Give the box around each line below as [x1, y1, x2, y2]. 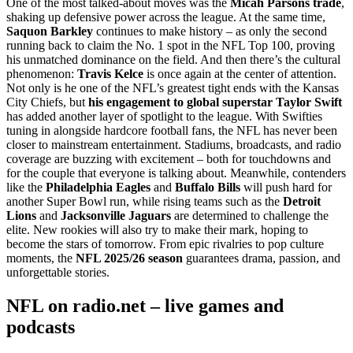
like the [6, 180, 46, 195]
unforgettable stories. [6, 266, 110, 280]
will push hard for [240, 180, 332, 195]
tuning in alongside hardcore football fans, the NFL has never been [6, 124, 337, 138]
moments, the [6, 251, 76, 266]
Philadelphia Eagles [46, 180, 150, 195]
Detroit [283, 195, 321, 209]
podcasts [6, 317, 75, 337]
